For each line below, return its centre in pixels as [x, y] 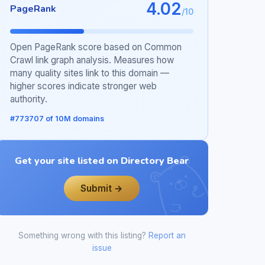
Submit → [102, 188]
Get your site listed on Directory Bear [102, 161]
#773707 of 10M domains [57, 119]
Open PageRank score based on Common [96, 47]
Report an [167, 236]
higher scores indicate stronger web [83, 86]
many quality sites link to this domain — [90, 73]
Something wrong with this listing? [83, 236]
